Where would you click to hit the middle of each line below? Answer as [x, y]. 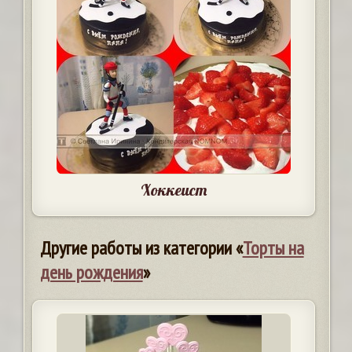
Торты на [273, 248]
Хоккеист [173, 190]
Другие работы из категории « [141, 248]
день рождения [91, 272]
